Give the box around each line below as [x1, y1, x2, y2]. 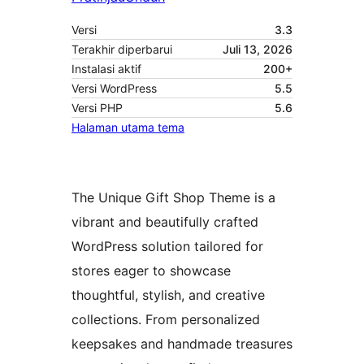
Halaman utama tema [71, 120, 184, 135]
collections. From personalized [71, 311, 260, 328]
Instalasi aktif [71, 62, 141, 76]
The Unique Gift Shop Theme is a [71, 189, 275, 206]
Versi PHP [71, 101, 123, 115]
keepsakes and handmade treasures [71, 336, 292, 353]
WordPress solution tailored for [71, 238, 263, 255]
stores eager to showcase [71, 262, 231, 279]
